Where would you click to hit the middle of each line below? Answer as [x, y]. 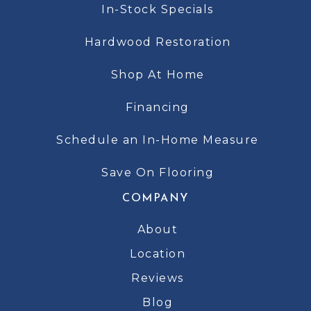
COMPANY [155, 198]
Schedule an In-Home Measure [158, 140]
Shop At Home [158, 74]
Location [158, 253]
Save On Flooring [158, 172]
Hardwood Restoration [158, 42]
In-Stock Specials [158, 9]
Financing [158, 107]
